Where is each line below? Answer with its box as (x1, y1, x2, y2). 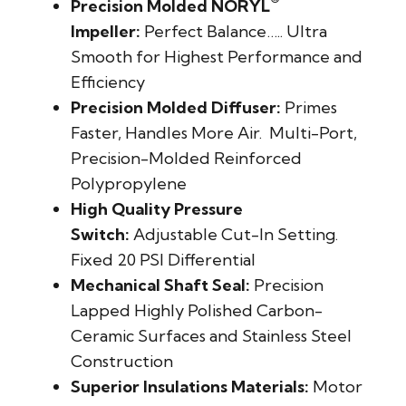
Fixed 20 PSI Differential (71, 249, 256, 271)
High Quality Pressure (71, 198, 243, 220)
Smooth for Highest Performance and (71, 46, 362, 68)
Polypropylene (71, 173, 187, 195)
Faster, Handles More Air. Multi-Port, (71, 122, 357, 144)
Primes (281, 97, 337, 119)
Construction (71, 351, 173, 372)
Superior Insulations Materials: (71, 376, 309, 398)
